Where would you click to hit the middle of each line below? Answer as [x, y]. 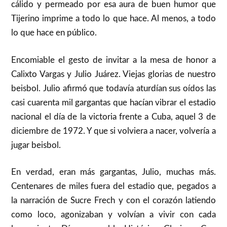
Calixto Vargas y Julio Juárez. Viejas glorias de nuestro [113, 74]
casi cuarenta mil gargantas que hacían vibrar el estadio [113, 102]
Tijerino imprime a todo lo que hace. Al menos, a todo [113, 19]
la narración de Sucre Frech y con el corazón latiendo [113, 201]
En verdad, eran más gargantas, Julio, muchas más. [113, 172]
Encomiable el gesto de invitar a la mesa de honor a [113, 60]
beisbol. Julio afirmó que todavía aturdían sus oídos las [113, 88]
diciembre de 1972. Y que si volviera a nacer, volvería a [113, 131]
